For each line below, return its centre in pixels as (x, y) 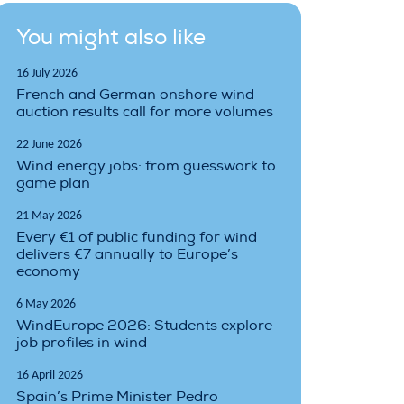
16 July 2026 (47, 73)
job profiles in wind (82, 342)
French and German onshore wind (135, 94)
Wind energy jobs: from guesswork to (146, 165)
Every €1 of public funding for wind (137, 237)
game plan (53, 183)
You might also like (111, 37)
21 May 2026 (49, 216)
